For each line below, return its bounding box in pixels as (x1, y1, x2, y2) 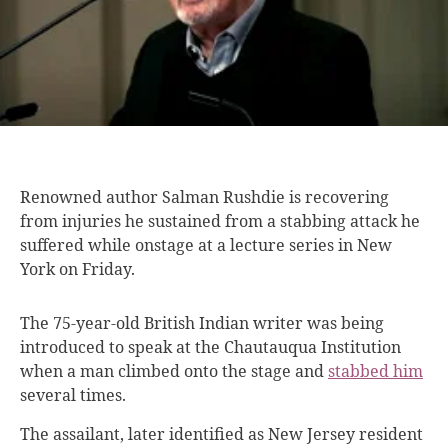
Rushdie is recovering (223, 185, 389, 208)
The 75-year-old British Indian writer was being (20, 311, 384, 334)
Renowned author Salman (20, 185, 223, 208)
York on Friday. (20, 257, 135, 280)
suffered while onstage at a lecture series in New (20, 233, 392, 256)
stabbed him (328, 359, 423, 382)
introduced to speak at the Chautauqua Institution (20, 335, 401, 358)
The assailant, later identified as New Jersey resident (20, 422, 423, 445)
